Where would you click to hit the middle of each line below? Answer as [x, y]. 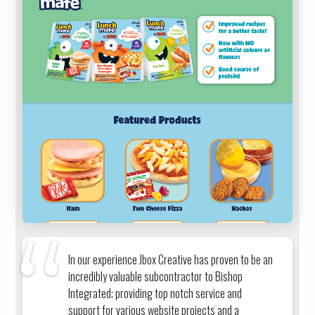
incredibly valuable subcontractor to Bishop [156, 276]
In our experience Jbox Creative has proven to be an [171, 259]
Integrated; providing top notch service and [155, 293]
